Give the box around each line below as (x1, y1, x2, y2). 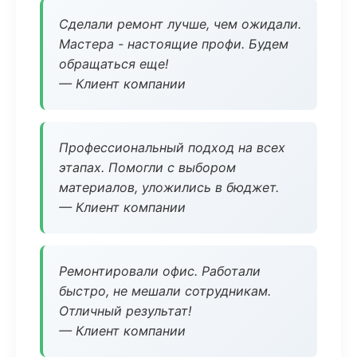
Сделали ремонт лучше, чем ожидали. (59, 16, 301, 32)
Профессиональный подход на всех (59, 139, 285, 155)
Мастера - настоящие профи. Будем (59, 36, 288, 52)
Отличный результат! (59, 303, 191, 319)
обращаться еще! (59, 56, 168, 72)
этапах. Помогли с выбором (59, 159, 236, 175)
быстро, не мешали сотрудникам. (59, 283, 271, 299)
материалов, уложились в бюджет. (59, 179, 279, 195)
